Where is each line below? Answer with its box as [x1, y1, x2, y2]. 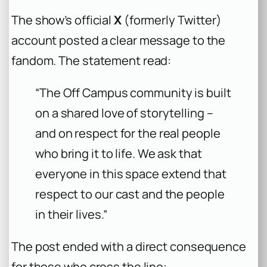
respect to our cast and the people [35, 186, 225, 203]
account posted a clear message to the [11, 32, 226, 49]
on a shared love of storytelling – [35, 105, 213, 122]
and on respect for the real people [35, 125, 221, 142]
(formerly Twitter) [121, 12, 222, 29]
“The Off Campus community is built [35, 85, 231, 101]
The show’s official [11, 12, 114, 29]
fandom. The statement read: [11, 52, 172, 69]
